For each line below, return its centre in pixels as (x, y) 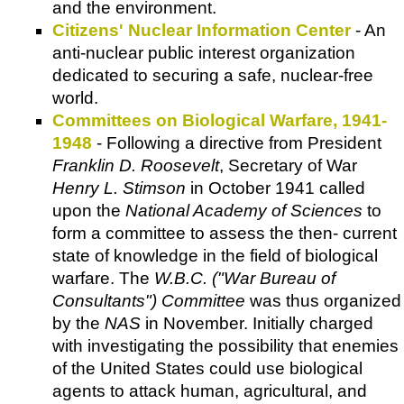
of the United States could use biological (207, 369)
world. (75, 98)
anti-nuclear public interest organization (204, 53)
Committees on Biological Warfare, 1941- (220, 121)
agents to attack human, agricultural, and (210, 391)
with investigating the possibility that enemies (225, 346)
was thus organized (323, 301)
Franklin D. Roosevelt (136, 166)
